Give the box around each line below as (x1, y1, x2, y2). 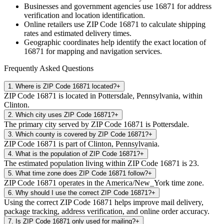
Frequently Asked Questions (4, 63, 93, 72)
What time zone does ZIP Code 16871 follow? (15, 169, 148, 177)
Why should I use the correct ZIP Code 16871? (15, 188, 151, 196)
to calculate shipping (139, 19, 205, 28)
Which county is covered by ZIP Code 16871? (15, 130, 148, 138)
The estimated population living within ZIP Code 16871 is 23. (4, 158, 199, 167)
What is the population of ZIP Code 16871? (15, 149, 140, 157)
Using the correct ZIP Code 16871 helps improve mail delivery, (4, 197, 203, 206)
